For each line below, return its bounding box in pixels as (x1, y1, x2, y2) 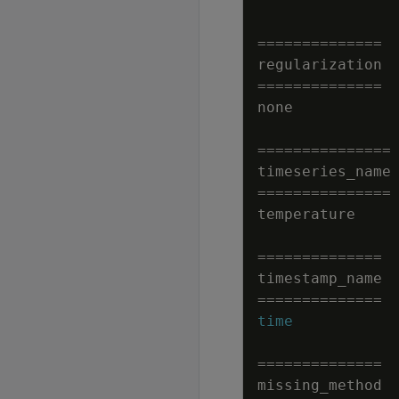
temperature (257, 206, 355, 223)
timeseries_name (257, 163, 391, 180)
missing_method (257, 377, 382, 394)
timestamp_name (257, 270, 382, 287)
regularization (257, 56, 382, 73)
